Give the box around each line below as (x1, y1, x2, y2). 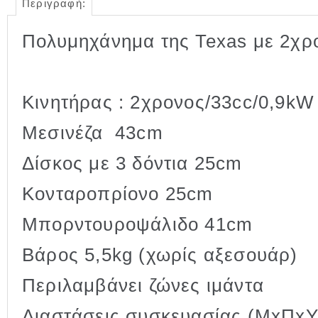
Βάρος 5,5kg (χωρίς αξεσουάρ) (22, 244, 298, 265)
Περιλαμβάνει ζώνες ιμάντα (22, 275, 264, 296)
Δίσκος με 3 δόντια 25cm (22, 153, 243, 174)
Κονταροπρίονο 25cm (22, 183, 214, 204)
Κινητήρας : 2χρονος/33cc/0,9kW (22, 92, 314, 113)
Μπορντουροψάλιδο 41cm (22, 214, 253, 235)
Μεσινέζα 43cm (22, 122, 163, 143)
